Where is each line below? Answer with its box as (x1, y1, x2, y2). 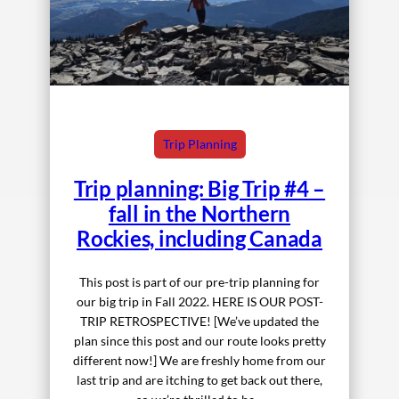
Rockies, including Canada (77, 224, 322, 251)
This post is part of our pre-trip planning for (79, 273, 320, 289)
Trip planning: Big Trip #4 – (73, 175, 326, 201)
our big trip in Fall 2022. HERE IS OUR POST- (76, 293, 323, 309)
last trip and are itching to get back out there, (77, 371, 322, 387)
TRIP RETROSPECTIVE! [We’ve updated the (80, 313, 319, 329)
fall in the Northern (108, 199, 291, 226)
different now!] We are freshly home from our (73, 352, 326, 368)
